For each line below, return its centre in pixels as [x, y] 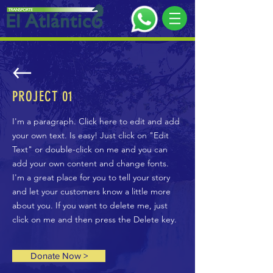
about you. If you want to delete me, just [90, 205]
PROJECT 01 [43, 97]
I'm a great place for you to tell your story [91, 177]
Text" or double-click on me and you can [90, 149]
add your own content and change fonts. [90, 163]
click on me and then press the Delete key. [94, 219]
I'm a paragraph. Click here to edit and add [96, 121]
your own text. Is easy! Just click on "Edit [90, 135]
